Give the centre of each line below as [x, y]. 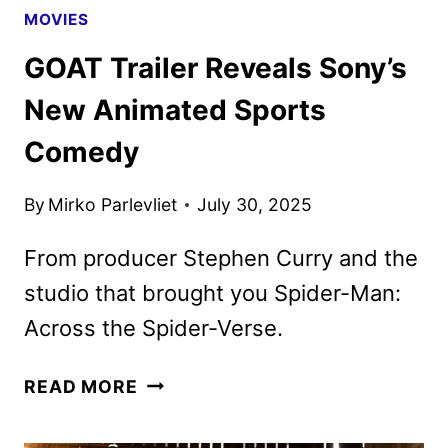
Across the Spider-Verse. [153, 327]
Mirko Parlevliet [113, 204]
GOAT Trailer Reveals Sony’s [215, 68]
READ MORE [81, 386]
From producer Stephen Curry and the [221, 257]
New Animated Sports [175, 110]
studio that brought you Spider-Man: [212, 292]
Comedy [81, 152]
